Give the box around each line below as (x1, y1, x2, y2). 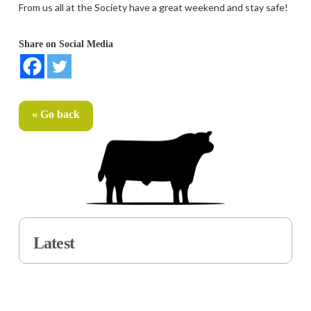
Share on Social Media (18, 39, 113, 50)
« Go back (31, 108, 80, 121)
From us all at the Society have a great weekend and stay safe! (18, 1, 288, 14)
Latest (33, 234, 74, 253)
